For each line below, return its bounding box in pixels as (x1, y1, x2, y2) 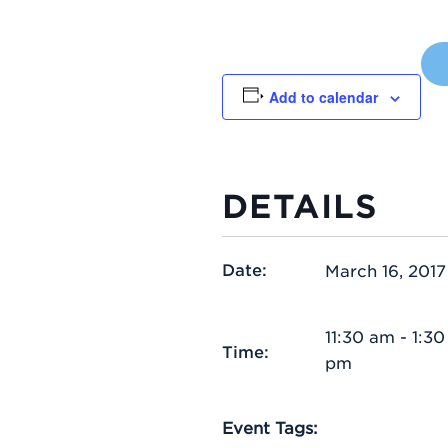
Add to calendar (268, 86, 378, 107)
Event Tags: (222, 416, 318, 437)
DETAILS (222, 186, 378, 224)
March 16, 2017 (324, 259, 446, 280)
